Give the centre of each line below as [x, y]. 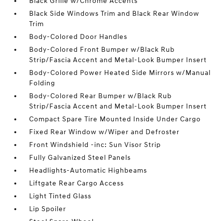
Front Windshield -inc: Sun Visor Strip [95, 145]
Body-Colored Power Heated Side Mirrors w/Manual [120, 73]
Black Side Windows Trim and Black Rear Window [114, 14]
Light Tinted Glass [60, 196]
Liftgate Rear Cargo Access [77, 183]
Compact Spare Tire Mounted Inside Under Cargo [115, 119]
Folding [42, 83]
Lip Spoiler [48, 209]
